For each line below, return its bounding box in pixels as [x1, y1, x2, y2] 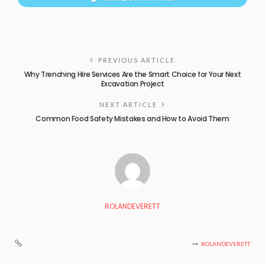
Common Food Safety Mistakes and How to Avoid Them [35, 113, 230, 124]
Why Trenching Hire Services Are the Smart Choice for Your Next [24, 69, 241, 79]
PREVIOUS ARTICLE [98, 56, 175, 64]
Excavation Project [101, 78, 164, 89]
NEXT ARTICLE [99, 100, 157, 108]
